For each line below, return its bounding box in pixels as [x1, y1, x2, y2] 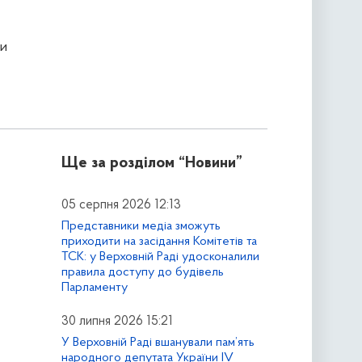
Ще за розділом [61, 155, 175, 172]
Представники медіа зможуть [61, 219, 221, 233]
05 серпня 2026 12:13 [61, 199, 181, 213]
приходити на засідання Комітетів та [61, 234, 257, 248]
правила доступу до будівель [61, 265, 224, 279]
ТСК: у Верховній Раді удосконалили [61, 250, 259, 263]
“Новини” [178, 156, 242, 172]
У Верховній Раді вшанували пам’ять [61, 335, 255, 349]
